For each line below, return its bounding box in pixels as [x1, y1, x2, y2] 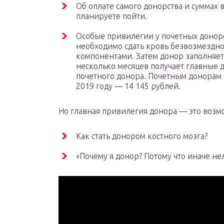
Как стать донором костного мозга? [76, 131, 207, 141]
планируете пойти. [76, 11, 147, 21]
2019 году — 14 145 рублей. [76, 81, 180, 91]
